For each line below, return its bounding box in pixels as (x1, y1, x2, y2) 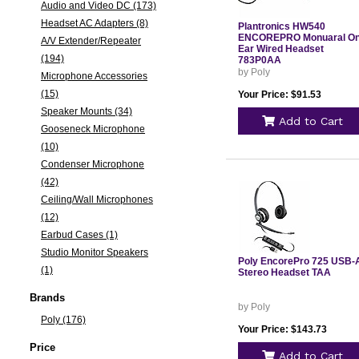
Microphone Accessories (40, 71, 147, 82)
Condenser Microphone (40, 159, 144, 170)
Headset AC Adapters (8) (40, 18, 148, 29)
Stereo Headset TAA (237, 267, 331, 278)
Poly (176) (40, 314, 86, 325)
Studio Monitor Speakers (40, 247, 148, 258)
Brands (29, 292, 65, 304)
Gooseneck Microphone (40, 123, 145, 135)
